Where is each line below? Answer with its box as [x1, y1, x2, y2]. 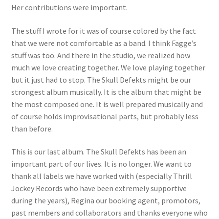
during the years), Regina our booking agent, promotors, [11, 196, 200, 206]
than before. [11, 123, 53, 133]
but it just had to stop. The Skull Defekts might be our [11, 74, 191, 85]
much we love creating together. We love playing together [11, 62, 205, 72]
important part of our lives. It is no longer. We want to [11, 159, 192, 169]
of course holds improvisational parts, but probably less [11, 111, 198, 121]
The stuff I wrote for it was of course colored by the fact [11, 25, 196, 36]
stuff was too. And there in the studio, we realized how [11, 50, 190, 60]
